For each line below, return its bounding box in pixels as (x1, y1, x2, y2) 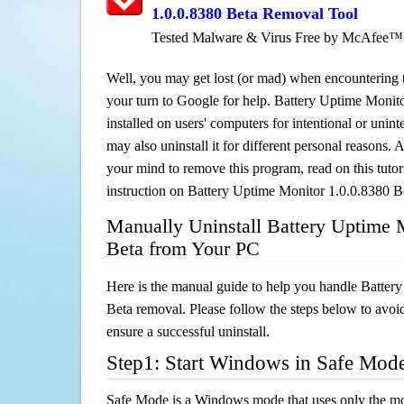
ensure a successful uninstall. (106, 324, 270, 339)
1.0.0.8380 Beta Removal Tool (151, 5, 358, 23)
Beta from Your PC (106, 238, 260, 260)
